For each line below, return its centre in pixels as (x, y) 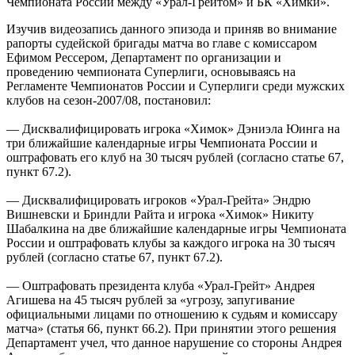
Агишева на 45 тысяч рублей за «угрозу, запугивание (151, 300)
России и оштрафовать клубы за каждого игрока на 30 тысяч (171, 242)
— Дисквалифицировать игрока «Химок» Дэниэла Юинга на (173, 128)
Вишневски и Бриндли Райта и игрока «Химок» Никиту (160, 214)
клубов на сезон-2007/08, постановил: (109, 100)
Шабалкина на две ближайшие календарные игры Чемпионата (176, 228)
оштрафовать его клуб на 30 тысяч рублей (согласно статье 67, (175, 157)
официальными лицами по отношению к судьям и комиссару (172, 314)
